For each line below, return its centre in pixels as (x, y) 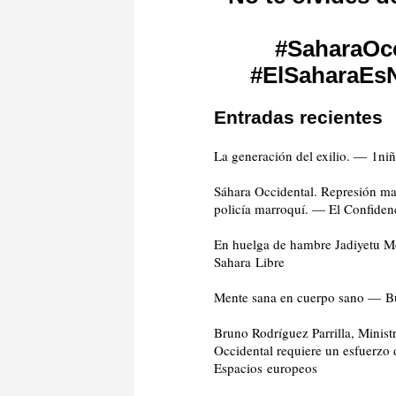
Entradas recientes (298, 117)
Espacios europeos (266, 367)
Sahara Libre (249, 261)
